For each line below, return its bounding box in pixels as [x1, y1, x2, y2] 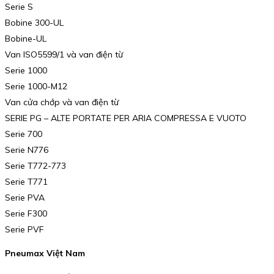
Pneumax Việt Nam [5, 248, 85, 259]
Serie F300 [5, 207, 47, 219]
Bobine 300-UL [5, 17, 64, 28]
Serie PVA [5, 191, 45, 203]
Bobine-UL [5, 32, 46, 44]
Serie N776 [5, 144, 48, 155]
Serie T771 [5, 176, 48, 187]
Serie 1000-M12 [5, 80, 67, 92]
